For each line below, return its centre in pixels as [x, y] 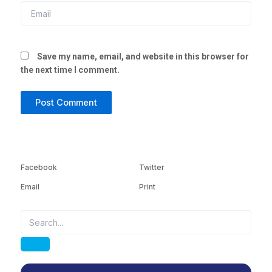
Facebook [39, 168]
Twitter [152, 168]
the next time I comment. [70, 70]
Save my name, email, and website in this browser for [143, 56]
